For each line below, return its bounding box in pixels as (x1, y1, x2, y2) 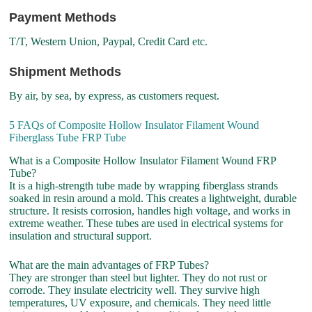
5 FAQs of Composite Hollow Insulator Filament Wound (9, 118, 260, 131)
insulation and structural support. (9, 229, 153, 242)
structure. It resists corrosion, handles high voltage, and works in (9, 204, 291, 217)
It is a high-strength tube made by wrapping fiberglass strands (9, 179, 279, 192)
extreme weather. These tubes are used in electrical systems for (9, 217, 283, 229)
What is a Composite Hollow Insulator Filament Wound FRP (9, 154, 276, 166)
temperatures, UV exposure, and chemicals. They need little (9, 296, 272, 309)
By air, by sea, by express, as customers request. (9, 89, 220, 102)
